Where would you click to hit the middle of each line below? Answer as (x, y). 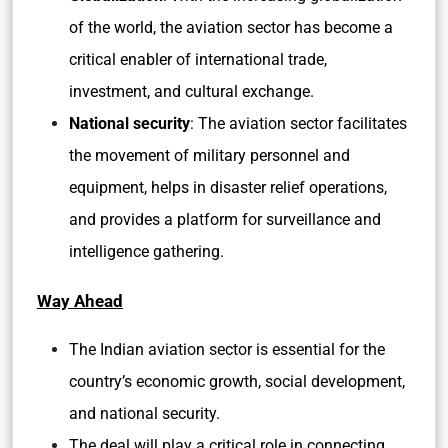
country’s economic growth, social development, (237, 381)
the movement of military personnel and (209, 155)
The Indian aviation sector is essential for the (227, 349)
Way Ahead (80, 301)
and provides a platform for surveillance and (225, 219)
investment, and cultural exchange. (193, 91)
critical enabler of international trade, (198, 59)
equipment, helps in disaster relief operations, (228, 187)
